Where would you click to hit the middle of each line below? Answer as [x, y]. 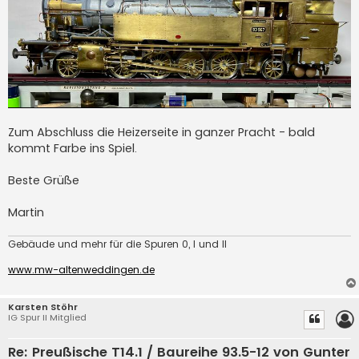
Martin [26, 212]
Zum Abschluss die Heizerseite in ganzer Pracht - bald [161, 132]
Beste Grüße [44, 180]
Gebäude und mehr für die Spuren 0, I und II [117, 244]
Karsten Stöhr [43, 307]
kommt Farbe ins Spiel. [73, 148]
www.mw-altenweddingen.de [81, 270]
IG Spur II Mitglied [47, 318]
